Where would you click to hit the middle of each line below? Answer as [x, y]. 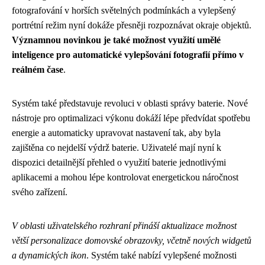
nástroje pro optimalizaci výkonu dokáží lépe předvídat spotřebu [131, 118]
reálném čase [38, 70]
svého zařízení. [40, 192]
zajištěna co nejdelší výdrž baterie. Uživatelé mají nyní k [117, 148]
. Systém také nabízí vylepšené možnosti [161, 255]
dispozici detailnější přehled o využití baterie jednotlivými [119, 162]
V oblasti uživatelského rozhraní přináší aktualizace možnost [124, 226]
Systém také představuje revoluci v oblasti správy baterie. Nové [130, 103]
